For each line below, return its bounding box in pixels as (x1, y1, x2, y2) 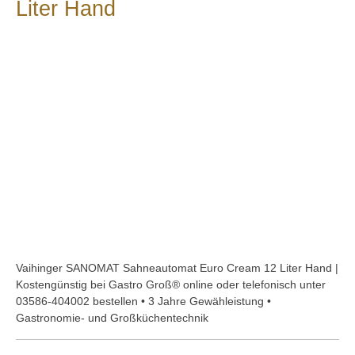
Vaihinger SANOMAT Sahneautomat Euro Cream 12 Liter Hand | (16, 261, 338, 274)
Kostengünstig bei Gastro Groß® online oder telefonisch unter (16, 277, 326, 291)
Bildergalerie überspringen (15, 69, 147, 82)
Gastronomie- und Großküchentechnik (16, 311, 208, 324)
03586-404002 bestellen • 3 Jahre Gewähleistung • (16, 294, 271, 307)
